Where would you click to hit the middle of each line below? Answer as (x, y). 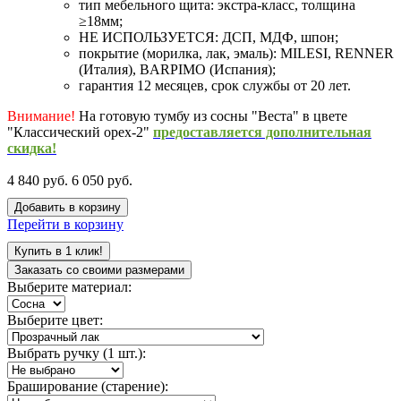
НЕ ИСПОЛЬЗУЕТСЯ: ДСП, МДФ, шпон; (209, 37)
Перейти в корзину (65, 224)
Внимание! (41, 115)
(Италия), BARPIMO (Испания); (177, 69)
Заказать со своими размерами (99, 269)
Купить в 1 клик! (59, 251)
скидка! (32, 148)
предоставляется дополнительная (262, 132)
